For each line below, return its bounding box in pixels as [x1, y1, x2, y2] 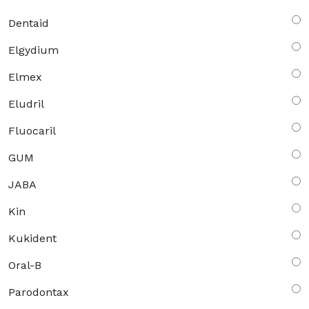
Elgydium [8, 43, 59, 57]
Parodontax [8, 286, 69, 299]
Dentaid [8, 17, 49, 30]
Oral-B [8, 259, 41, 272]
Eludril [8, 97, 44, 111]
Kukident [8, 232, 57, 246]
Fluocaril [8, 124, 56, 138]
